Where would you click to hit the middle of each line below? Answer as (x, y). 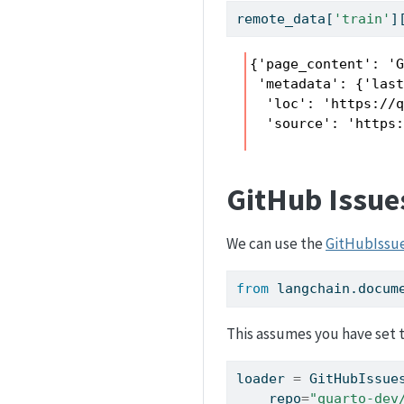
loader (265, 378)
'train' (363, 19)
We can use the (276, 244)
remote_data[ (285, 19)
